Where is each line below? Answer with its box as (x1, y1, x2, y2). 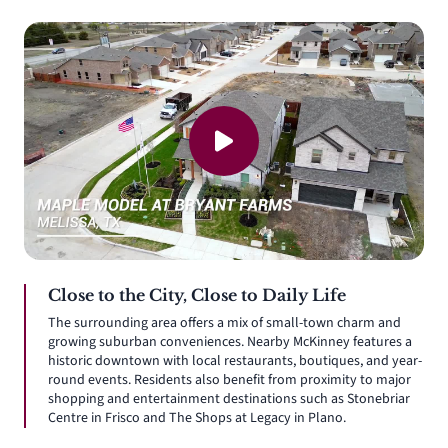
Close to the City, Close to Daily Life (48, 284, 346, 305)
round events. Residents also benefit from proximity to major (48, 370, 411, 391)
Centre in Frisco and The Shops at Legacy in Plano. (48, 408, 346, 429)
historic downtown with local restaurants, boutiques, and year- (48, 351, 422, 372)
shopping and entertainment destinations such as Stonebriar (48, 389, 410, 410)
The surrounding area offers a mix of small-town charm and (48, 313, 401, 334)
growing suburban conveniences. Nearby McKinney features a (48, 332, 412, 353)
